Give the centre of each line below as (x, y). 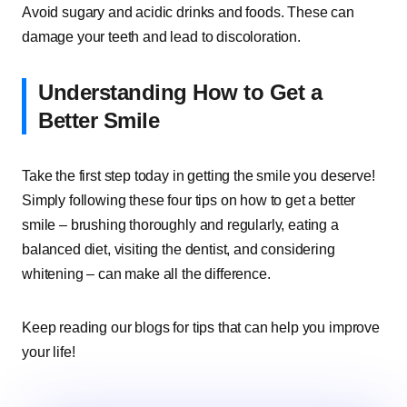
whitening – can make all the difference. (146, 274)
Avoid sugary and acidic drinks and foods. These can (188, 12)
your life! (49, 352)
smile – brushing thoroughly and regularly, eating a (180, 225)
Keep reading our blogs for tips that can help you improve (201, 328)
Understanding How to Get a (180, 92)
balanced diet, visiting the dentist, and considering (179, 249)
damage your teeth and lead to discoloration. (161, 37)
